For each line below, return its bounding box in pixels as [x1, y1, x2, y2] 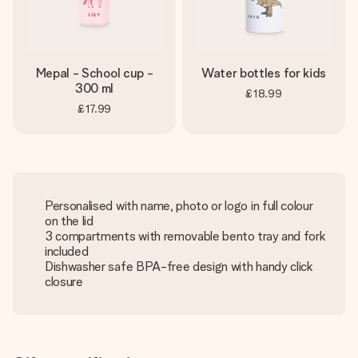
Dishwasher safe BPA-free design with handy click [45, 259, 313, 274]
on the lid [45, 213, 93, 229]
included [45, 244, 89, 259]
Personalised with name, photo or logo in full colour [45, 198, 313, 213]
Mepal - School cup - [35, 66, 153, 81]
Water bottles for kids [201, 66, 326, 81]
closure [45, 274, 83, 289]
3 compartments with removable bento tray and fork [45, 229, 326, 244]
